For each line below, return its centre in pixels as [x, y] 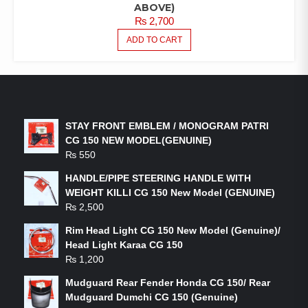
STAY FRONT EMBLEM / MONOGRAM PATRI [167, 125]
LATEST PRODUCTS [102, 95]
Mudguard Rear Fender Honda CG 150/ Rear [168, 282]
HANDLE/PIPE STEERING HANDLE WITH [158, 178]
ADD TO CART [154, 40]
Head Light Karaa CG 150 [124, 244]
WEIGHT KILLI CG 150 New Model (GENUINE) [170, 192]
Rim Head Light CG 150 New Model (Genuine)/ [173, 230]
